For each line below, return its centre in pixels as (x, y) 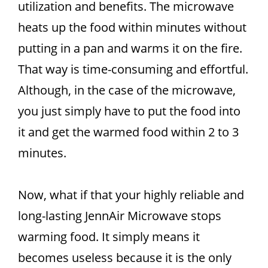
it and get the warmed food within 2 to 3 (128, 132)
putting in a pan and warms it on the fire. (130, 48)
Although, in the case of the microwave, (127, 90)
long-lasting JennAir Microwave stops (120, 216)
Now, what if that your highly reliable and (131, 195)
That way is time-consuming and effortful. (133, 69)
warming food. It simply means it (109, 237)
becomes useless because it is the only (125, 258)
